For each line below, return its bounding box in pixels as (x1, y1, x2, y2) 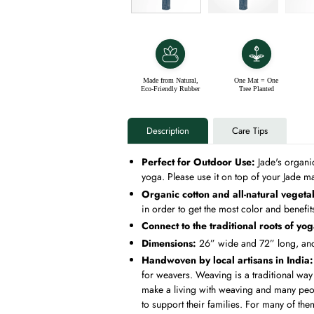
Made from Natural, (142, 76, 198, 84)
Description (146, 124, 189, 137)
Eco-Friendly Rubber (141, 85, 200, 93)
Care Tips (232, 124, 268, 137)
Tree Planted (238, 85, 274, 93)
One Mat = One (234, 76, 279, 84)
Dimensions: (142, 235, 196, 250)
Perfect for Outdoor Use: (142, 155, 258, 169)
